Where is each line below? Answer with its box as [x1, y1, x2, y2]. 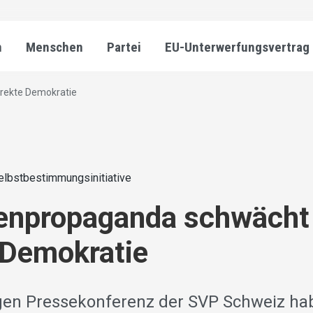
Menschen [26, 39, 83, 55]
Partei [107, 39, 141, 55]
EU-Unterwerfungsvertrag [165, 39, 310, 55]
